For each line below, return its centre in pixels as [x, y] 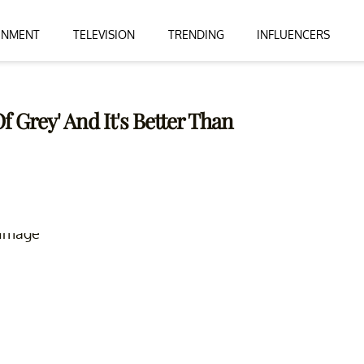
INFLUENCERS [294, 34]
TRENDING [196, 34]
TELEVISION [104, 34]
